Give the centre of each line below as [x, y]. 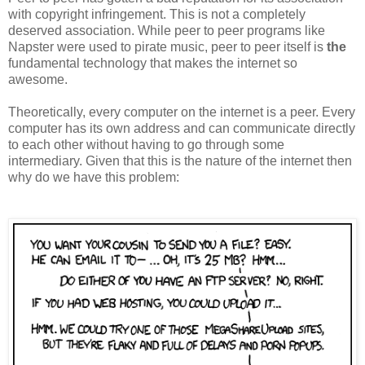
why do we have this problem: [94, 177]
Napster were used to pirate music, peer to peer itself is [167, 46]
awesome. [38, 79]
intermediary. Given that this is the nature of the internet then [180, 161]
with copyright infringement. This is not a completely [157, 14]
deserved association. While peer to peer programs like [167, 30]
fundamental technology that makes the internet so [153, 63]
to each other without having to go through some [146, 144]
